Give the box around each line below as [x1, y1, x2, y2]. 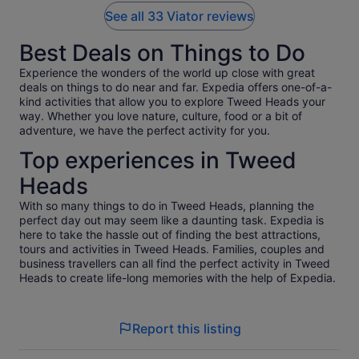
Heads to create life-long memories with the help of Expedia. [19, 271, 336, 285]
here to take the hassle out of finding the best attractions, [19, 228, 321, 242]
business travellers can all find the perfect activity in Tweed [19, 256, 330, 271]
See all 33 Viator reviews [105, 8, 254, 25]
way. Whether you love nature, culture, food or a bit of [19, 109, 302, 123]
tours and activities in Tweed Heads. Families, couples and [19, 242, 325, 256]
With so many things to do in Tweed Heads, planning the [19, 199, 314, 213]
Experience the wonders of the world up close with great [19, 66, 315, 80]
